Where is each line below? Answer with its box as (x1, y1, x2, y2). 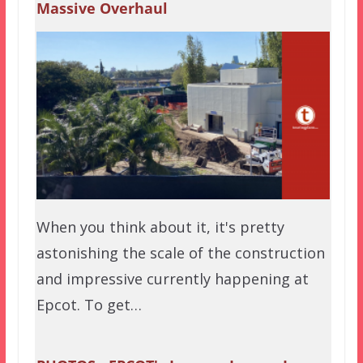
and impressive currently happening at (36, 268, 309, 288)
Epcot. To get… (36, 294, 142, 314)
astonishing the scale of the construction (36, 242, 325, 263)
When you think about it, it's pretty (36, 216, 284, 237)
